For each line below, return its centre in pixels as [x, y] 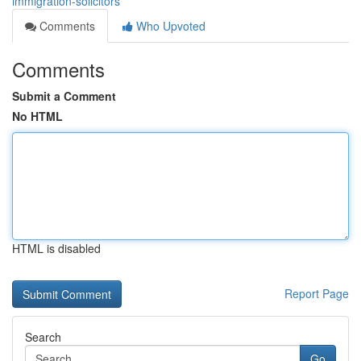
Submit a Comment [64, 96]
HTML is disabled [56, 248]
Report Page [317, 293]
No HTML [37, 116]
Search [43, 337]
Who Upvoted [169, 26]
